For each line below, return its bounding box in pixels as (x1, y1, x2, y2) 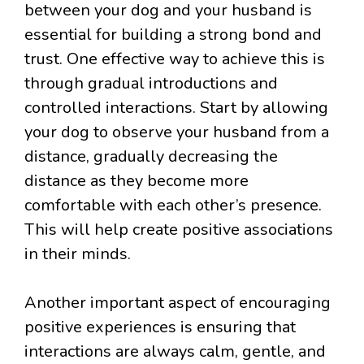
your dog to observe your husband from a (24, 121, 329, 144)
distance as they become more (24, 170, 249, 193)
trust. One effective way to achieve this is (24, 48, 325, 71)
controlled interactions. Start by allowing (24, 97, 328, 119)
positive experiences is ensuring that (24, 316, 296, 339)
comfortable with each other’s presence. (24, 194, 322, 217)
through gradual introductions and (24, 72, 278, 95)
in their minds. (24, 243, 131, 266)
